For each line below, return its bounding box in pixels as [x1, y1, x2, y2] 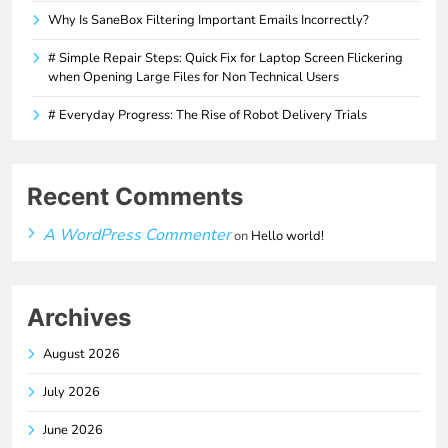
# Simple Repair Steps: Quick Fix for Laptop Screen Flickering [48, 48, 403, 67]
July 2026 [43, 382, 100, 401]
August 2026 [43, 344, 120, 363]
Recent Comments [27, 181, 243, 211]
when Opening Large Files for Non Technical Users [48, 67, 339, 86]
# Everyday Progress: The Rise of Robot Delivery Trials [48, 105, 367, 124]
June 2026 [43, 420, 103, 439]
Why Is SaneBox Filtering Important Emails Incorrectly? [48, 10, 369, 29]
